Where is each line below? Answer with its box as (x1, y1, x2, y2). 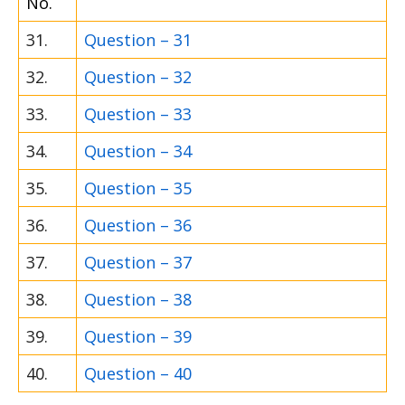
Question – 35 (84, 177, 192, 200)
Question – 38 (84, 288, 192, 311)
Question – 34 (84, 140, 192, 163)
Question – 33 (84, 103, 192, 126)
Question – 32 (84, 66, 192, 89)
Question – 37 (84, 251, 192, 274)
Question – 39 (84, 325, 192, 348)
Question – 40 (84, 363, 192, 385)
